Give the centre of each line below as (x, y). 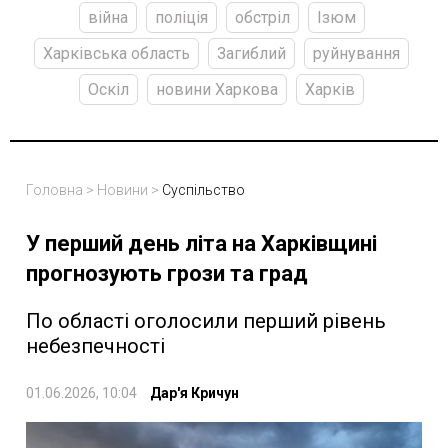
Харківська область (116, 53)
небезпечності (95, 345)
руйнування (356, 53)
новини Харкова (217, 89)
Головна (54, 189)
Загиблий (251, 53)
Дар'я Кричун (194, 392)
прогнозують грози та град (167, 273)
